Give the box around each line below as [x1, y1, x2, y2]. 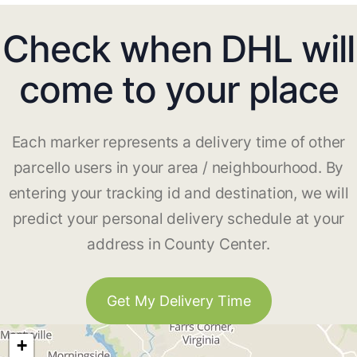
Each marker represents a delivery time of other [11, 133, 346, 152]
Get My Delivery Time [106, 292, 251, 310]
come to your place [18, 67, 339, 112]
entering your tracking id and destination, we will [8, 184, 349, 203]
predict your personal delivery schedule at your [12, 210, 345, 229]
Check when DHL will [2, 26, 355, 72]
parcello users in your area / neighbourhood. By [13, 159, 344, 178]
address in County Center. [87, 235, 270, 254]
